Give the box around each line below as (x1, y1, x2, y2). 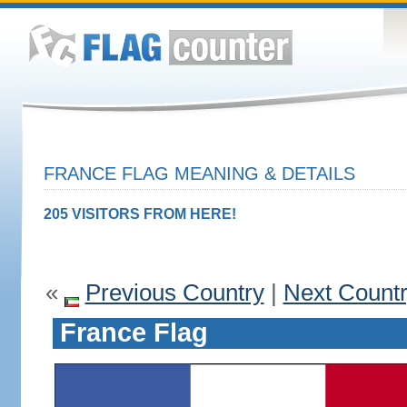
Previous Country (84, 279, 264, 306)
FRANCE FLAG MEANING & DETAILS (43, 164, 355, 184)
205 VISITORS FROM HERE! (43, 206, 236, 222)
